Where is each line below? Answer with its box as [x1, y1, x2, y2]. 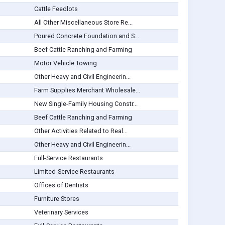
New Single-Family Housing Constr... [34, 100, 138, 108]
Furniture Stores [34, 195, 79, 203]
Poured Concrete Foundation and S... [34, 32, 139, 40]
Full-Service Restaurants [34, 154, 103, 162]
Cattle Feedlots [34, 5, 78, 13]
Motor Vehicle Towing [34, 59, 97, 67]
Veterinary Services [34, 208, 88, 216]
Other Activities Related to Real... [34, 127, 128, 135]
